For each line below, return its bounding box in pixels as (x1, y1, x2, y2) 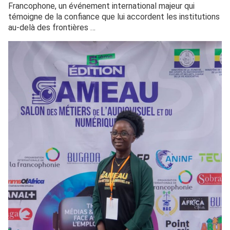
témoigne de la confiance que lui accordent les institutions (8, 12, 220, 22)
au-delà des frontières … (8, 23, 95, 32)
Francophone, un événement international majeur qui (8, 1, 195, 11)
